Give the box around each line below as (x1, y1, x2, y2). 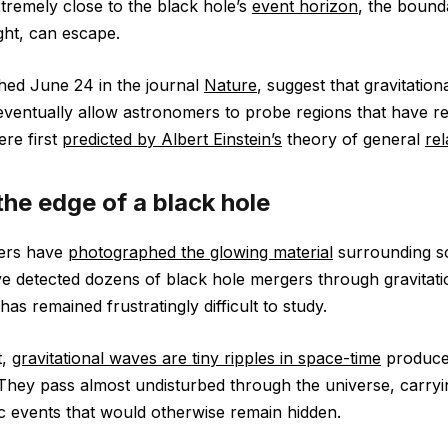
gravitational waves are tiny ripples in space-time (12, 347, 381, 368)
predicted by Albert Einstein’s (62, 128, 282, 149)
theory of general (282, 128, 425, 149)
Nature (204, 74, 257, 95)
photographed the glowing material (68, 242, 333, 263)
